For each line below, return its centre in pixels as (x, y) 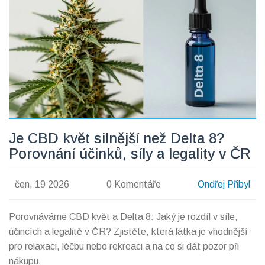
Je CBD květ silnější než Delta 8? (117, 138)
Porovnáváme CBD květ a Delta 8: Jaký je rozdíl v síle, (123, 217)
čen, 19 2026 (42, 184)
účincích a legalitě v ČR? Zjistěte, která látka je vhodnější (128, 232)
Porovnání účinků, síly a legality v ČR (130, 154)
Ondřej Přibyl (224, 184)
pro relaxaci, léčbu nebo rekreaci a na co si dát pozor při (124, 247)
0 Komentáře (133, 184)
